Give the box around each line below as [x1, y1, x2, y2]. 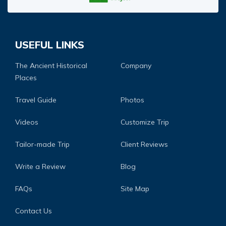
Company [121, 61, 151, 70]
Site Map [121, 184, 149, 193]
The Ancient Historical [15, 61, 87, 70]
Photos [121, 95, 144, 104]
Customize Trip [121, 117, 169, 127]
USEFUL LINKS [15, 38, 84, 51]
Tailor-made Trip [15, 139, 70, 149]
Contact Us [15, 206, 52, 215]
